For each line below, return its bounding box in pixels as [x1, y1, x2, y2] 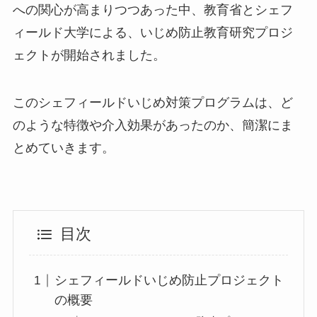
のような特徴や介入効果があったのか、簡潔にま [12, 118, 293, 133]
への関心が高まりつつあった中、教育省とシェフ [12, 2, 293, 17]
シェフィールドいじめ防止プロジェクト [54, 273, 284, 288]
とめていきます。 [12, 141, 115, 156]
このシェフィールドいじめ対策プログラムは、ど [12, 96, 293, 110]
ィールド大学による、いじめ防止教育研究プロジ [12, 25, 293, 40]
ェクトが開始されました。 [12, 47, 166, 62]
